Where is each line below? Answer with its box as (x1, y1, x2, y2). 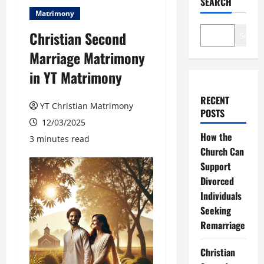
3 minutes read (29, 133, 90, 144)
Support (200, 159, 231, 173)
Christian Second (29, 28, 126, 49)
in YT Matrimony (29, 67, 122, 88)
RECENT (200, 93, 229, 107)
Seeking (200, 203, 231, 217)
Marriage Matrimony (29, 47, 145, 68)
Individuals (200, 189, 242, 203)
